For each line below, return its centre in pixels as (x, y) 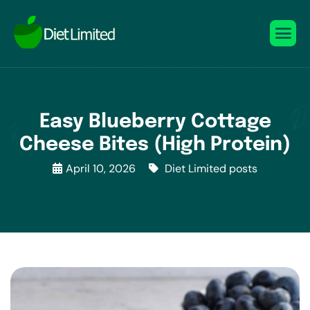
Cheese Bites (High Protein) (155, 145)
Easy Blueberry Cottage (155, 122)
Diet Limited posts (211, 168)
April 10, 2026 (101, 168)
